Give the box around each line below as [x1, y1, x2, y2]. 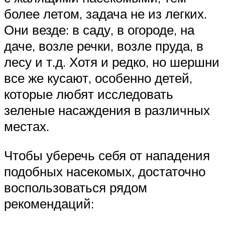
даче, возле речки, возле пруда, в [4, 38, 203, 54]
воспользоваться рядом [4, 179, 147, 195]
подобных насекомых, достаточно [4, 163, 205, 179]
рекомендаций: [4, 195, 94, 211]
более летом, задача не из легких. [4, 6, 207, 22]
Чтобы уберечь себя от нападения [4, 147, 210, 163]
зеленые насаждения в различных [4, 102, 210, 119]
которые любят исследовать [4, 86, 173, 102]
